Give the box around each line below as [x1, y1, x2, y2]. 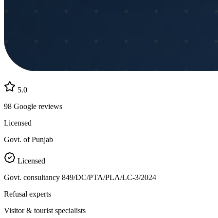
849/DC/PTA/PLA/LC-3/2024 [62, 173, 156, 182]
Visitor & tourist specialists [4, 206, 86, 215]
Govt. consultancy [4, 173, 62, 182]
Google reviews [12, 102, 62, 111]
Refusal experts [4, 190, 51, 199]
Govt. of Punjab [4, 135, 53, 144]
